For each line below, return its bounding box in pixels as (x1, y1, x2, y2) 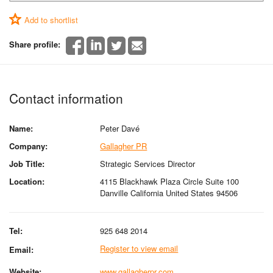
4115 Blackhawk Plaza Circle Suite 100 (100, 175, 239, 187)
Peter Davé (100, 122, 140, 134)
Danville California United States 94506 (100, 186, 238, 199)
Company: (9, 140, 48, 152)
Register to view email (100, 242, 179, 254)
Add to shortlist (24, 14, 78, 26)
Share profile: (9, 38, 60, 50)
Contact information (9, 88, 123, 107)
